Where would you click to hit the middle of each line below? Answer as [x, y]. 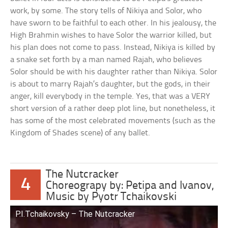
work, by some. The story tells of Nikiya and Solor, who [106, 11]
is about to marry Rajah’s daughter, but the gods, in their [110, 84]
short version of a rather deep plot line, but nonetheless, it [113, 108]
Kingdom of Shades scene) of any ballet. [80, 133]
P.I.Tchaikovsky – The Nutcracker [75, 214]
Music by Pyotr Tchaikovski [111, 197]
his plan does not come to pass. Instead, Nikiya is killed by [113, 47]
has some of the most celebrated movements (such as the [113, 121]
